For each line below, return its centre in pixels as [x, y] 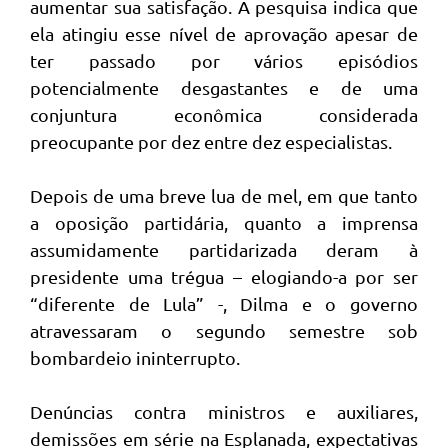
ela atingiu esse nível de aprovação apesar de [224, 33]
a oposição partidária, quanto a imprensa [224, 222]
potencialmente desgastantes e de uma [224, 87]
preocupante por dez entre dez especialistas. [211, 141]
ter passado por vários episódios [224, 60]
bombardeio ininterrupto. [135, 357]
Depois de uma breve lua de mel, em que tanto [224, 195]
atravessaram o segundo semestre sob [224, 330]
